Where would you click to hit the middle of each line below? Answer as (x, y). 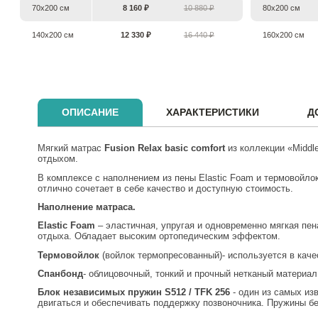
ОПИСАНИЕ (90, 113)
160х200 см (283, 34)
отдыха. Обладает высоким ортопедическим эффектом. (159, 236)
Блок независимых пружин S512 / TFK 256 (133, 292)
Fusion (119, 148)
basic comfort (194, 148)
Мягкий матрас (71, 148)
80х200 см (281, 8)
